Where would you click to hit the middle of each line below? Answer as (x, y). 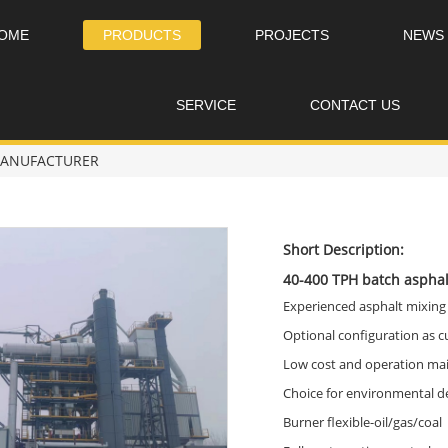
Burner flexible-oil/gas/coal (362, 422)
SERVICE (206, 105)
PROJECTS (292, 35)
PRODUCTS (142, 35)
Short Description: (343, 249)
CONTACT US (355, 105)
